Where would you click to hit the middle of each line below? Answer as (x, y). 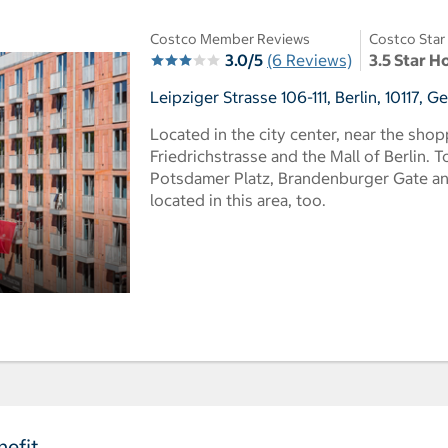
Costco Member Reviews (230, 38)
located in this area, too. (238, 199)
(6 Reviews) (309, 59)
